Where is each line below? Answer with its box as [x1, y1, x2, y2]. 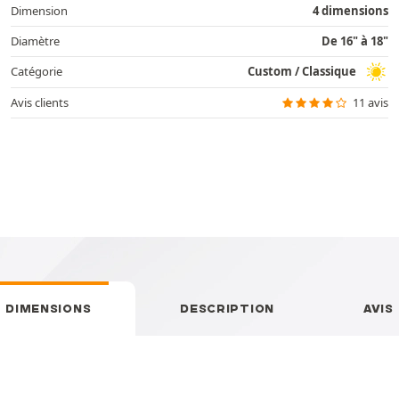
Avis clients [11, 94, 69, 110]
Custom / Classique [248, 63, 356, 79]
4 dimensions [313, 2, 388, 19]
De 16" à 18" [322, 32, 388, 49]
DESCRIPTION [180, 301, 274, 315]
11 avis [353, 94, 388, 110]
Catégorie [11, 63, 62, 79]
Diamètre [11, 32, 60, 49]
